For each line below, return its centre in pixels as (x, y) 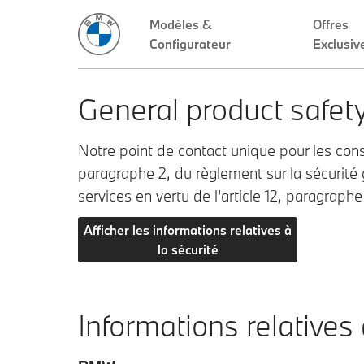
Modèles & (181, 24)
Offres (330, 24)
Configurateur (190, 44)
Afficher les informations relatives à (188, 230)
